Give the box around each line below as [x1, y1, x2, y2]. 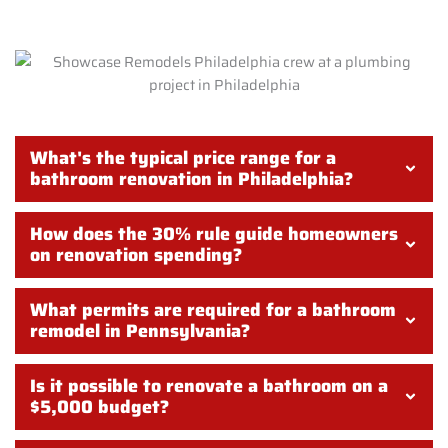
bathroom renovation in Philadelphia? [30, 165, 353, 194]
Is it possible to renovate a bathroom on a [30, 372, 388, 401]
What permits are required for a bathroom [30, 296, 396, 325]
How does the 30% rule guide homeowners [30, 220, 398, 249]
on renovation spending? [30, 241, 242, 270]
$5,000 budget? [30, 393, 169, 422]
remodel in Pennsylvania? [30, 317, 250, 346]
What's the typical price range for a [30, 144, 336, 173]
